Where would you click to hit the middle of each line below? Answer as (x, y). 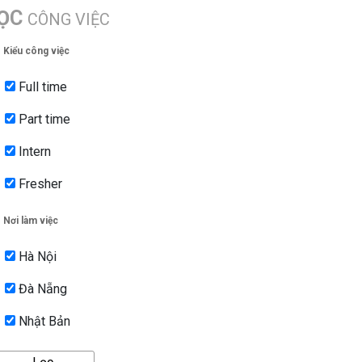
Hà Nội (36, 257)
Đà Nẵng (41, 289)
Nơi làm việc (31, 221)
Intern (33, 152)
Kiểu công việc (36, 51)
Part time (43, 120)
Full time (41, 87)
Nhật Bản (43, 322)
